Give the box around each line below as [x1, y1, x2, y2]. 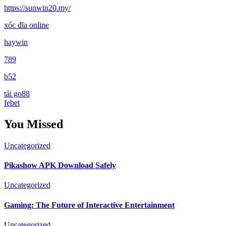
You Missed [4, 117, 63, 131]
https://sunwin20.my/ [4, 3, 71, 12]
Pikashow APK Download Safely [4, 160, 116, 169]
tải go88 [4, 89, 30, 98]
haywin [4, 37, 28, 46]
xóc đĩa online [4, 20, 49, 29]
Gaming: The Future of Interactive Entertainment [4, 200, 175, 209]
